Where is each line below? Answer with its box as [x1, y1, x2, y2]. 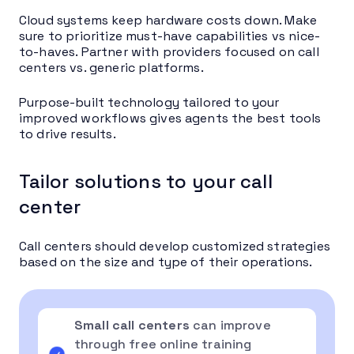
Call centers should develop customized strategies [19, 237, 330, 254]
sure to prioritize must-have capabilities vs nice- [19, 27, 321, 44]
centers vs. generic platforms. [19, 58, 204, 76]
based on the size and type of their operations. [19, 253, 313, 270]
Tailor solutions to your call [19, 168, 273, 194]
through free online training [74, 335, 252, 352]
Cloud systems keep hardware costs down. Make [19, 11, 318, 28]
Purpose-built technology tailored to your [19, 93, 280, 111]
